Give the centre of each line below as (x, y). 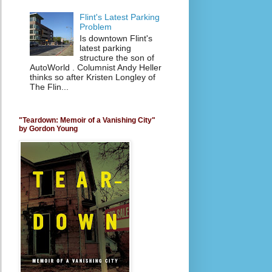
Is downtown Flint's (116, 38)
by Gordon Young (48, 128)
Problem (96, 27)
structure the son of (117, 57)
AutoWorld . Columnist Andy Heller (95, 67)
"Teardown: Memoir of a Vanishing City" (87, 120)
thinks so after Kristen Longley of (92, 77)
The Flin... (49, 87)
